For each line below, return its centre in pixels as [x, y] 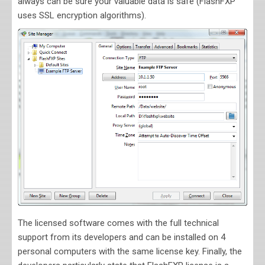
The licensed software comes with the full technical [118, 223]
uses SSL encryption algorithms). [82, 15]
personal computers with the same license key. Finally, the [130, 252]
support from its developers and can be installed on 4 [122, 237]
